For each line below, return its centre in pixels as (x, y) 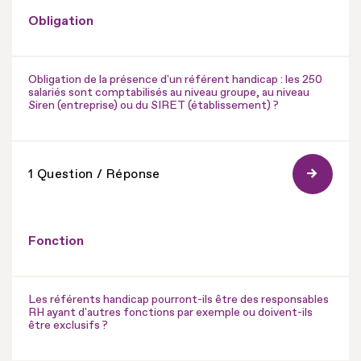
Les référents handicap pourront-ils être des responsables (178, 299)
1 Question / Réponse (94, 174)
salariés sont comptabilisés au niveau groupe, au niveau (169, 92)
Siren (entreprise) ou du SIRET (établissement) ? (154, 105)
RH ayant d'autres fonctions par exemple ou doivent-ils (170, 312)
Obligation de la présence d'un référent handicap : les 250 (175, 79)
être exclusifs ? (68, 325)
